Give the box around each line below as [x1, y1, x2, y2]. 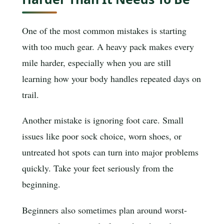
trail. [22, 88, 39, 100]
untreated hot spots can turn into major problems [22, 146, 198, 158]
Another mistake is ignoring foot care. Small [22, 114, 183, 126]
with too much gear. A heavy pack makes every [22, 40, 194, 52]
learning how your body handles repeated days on [22, 72, 201, 84]
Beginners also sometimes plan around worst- [22, 204, 187, 216]
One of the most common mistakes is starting [22, 24, 186, 36]
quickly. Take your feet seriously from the [22, 162, 173, 174]
